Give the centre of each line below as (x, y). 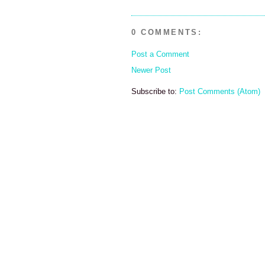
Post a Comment (160, 54)
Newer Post (151, 70)
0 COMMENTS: (167, 33)
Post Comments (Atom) (220, 92)
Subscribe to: (155, 92)
